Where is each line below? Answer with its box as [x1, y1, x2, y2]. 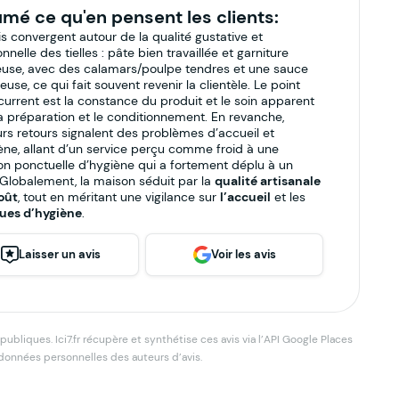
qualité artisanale [214, 172, 321, 189]
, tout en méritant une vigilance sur [17, 188, 220, 205]
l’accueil [219, 188, 271, 205]
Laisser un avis [18, 247, 101, 263]
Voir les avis [210, 247, 276, 263]
